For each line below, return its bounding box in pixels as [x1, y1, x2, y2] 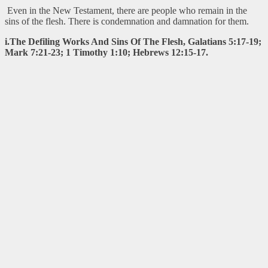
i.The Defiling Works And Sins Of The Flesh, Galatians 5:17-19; [5, 36, 261, 47]
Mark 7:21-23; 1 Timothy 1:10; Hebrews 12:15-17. [5, 47, 208, 57]
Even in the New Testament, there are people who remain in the [5, 5, 247, 16]
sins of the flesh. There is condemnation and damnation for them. [5, 16, 249, 26]
